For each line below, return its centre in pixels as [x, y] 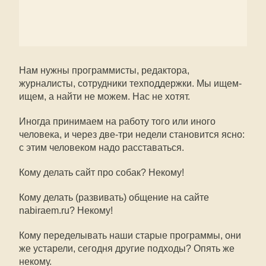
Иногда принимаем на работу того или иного [117, 121]
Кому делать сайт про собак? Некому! [102, 172]
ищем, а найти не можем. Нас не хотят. [104, 96]
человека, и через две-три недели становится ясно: [132, 134]
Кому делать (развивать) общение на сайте [114, 197]
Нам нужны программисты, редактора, [104, 70]
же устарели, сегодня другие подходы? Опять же [127, 248]
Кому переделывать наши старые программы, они [130, 235]
